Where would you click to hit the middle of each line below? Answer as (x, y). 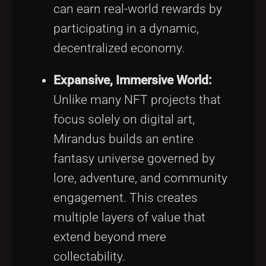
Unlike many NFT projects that (137, 100)
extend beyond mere (110, 237)
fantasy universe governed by (134, 159)
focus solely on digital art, (124, 120)
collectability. (89, 257)
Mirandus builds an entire (123, 139)
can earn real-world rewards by (138, 9)
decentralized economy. (119, 48)
